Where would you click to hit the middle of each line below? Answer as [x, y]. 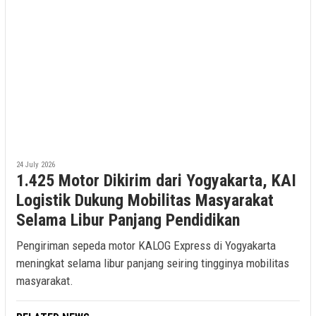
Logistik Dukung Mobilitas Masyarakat [145, 201]
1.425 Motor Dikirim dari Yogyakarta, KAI [156, 181]
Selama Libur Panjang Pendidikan [128, 220]
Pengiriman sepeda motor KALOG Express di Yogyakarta [146, 246]
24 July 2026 [36, 165]
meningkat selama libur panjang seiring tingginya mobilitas [153, 263]
